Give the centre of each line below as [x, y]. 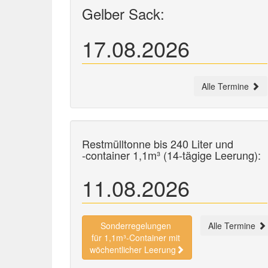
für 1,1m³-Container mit [137, 237]
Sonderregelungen [137, 226]
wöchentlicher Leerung [133, 249]
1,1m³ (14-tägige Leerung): [195, 155]
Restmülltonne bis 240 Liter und [158, 144]
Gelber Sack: [123, 13]
